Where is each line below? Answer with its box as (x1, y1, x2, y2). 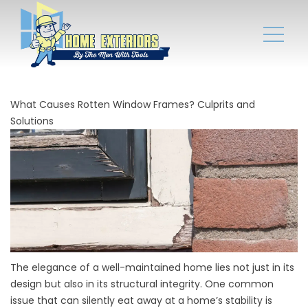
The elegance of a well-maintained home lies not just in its (10, 261, 294, 275)
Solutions (10, 114, 54, 128)
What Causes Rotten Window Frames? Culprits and (10, 98, 255, 111)
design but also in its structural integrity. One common (10, 277, 274, 291)
